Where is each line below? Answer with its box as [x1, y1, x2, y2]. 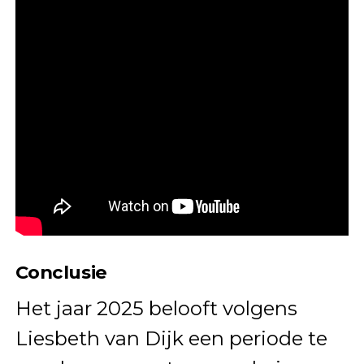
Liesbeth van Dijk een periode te [15, 326, 327, 350]
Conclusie [15, 260, 107, 284]
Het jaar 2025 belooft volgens [15, 296, 297, 320]
